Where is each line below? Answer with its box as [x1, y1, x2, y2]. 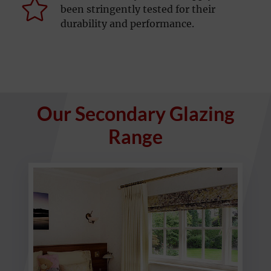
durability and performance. [60, 17, 194, 30]
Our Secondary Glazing [36, 101, 235, 125]
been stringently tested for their [60, 2, 215, 15]
